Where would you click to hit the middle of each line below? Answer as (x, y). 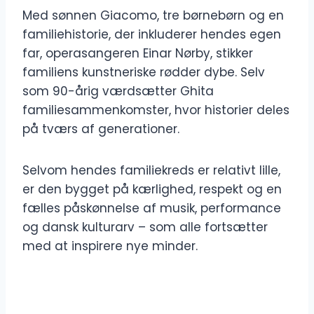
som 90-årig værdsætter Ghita (118, 91)
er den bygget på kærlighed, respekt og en (152, 190)
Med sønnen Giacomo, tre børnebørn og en (153, 16)
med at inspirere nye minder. (110, 246)
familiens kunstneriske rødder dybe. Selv (144, 73)
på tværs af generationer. (101, 129)
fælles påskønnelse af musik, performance (152, 209)
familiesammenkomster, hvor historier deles (156, 110)
